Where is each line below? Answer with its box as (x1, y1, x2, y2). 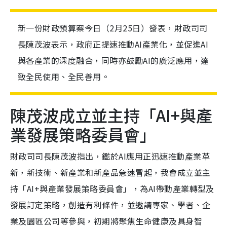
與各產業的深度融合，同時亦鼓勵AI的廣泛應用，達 (18, 54, 209, 66)
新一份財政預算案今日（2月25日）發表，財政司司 (18, 22, 208, 34)
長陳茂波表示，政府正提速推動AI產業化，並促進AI (18, 38, 208, 50)
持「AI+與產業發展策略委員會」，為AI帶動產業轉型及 (10, 182, 214, 195)
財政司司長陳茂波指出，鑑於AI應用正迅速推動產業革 (10, 150, 210, 162)
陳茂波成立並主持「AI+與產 (10, 103, 212, 127)
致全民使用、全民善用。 (18, 70, 110, 83)
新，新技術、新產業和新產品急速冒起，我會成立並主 (10, 166, 211, 178)
